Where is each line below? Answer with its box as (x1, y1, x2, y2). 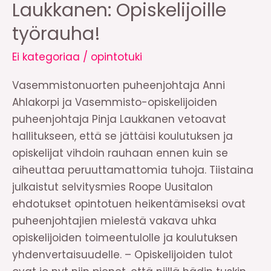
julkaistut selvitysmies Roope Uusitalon (12, 179, 213, 194)
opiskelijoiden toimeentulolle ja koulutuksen (12, 230, 238, 245)
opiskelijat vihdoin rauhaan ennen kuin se (12, 145, 228, 160)
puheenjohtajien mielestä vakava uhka (12, 213, 217, 228)
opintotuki (91, 50, 142, 65)
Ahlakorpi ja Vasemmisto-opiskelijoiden (12, 94, 217, 109)
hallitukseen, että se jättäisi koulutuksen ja (12, 128, 233, 143)
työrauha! (12, 21, 100, 47)
